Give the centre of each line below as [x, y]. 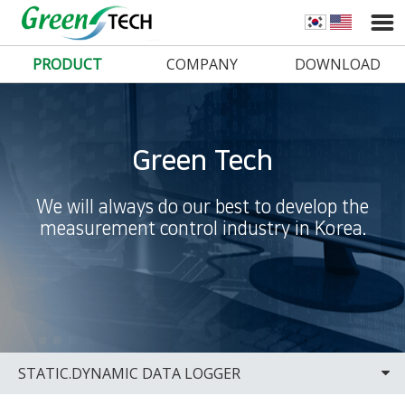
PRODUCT [68, 64]
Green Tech [202, 161]
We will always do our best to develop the [202, 207]
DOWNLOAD [337, 64]
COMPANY [202, 64]
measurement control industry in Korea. [202, 229]
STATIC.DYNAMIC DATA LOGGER [129, 373]
